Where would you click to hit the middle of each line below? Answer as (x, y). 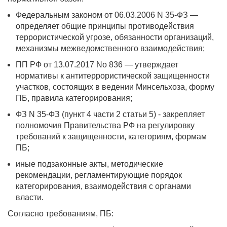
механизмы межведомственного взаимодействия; (110, 48)
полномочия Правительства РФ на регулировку (105, 125)
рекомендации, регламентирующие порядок (99, 175)
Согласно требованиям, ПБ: (61, 214)
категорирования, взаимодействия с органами (103, 186)
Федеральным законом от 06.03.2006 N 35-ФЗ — (107, 15)
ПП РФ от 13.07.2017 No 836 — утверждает (97, 65)
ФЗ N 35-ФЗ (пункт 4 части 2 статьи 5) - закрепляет (110, 114)
